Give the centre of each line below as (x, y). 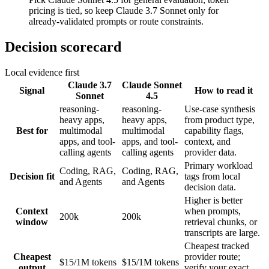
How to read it (223, 90)
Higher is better (213, 200)
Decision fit (32, 176)
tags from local (212, 176)
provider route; (212, 256)
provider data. (210, 152)
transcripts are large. (222, 232)
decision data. (210, 187)
